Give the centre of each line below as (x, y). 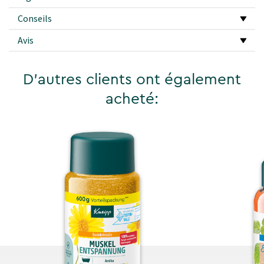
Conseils (35, 19)
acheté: (132, 99)
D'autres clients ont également (132, 80)
